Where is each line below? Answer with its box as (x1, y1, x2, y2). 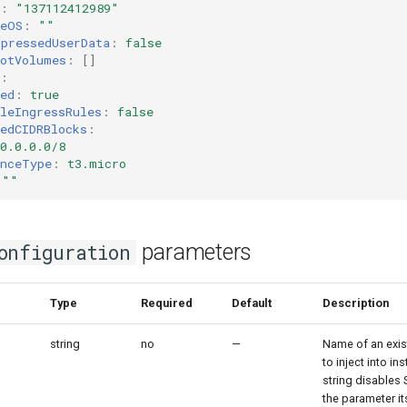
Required (141, 295, 193, 310)
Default (232, 295, 272, 310)
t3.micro (67, 155, 126, 172)
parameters (135, 238, 252, 265)
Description (323, 295, 389, 310)
